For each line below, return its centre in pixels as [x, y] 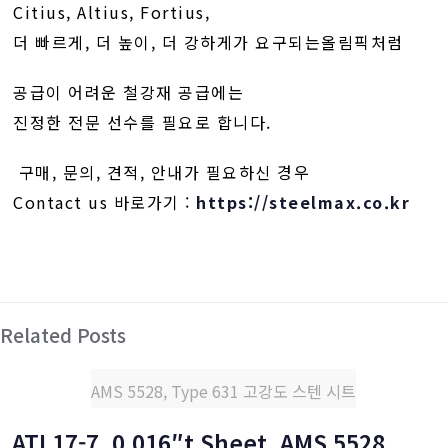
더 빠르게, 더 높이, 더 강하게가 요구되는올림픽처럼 [208, 42]
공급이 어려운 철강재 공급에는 [129, 92]
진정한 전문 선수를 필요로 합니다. [142, 122]
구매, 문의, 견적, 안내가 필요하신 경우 [162, 172]
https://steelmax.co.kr [303, 202]
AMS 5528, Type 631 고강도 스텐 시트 [224, 391]
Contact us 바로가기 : [105, 202]
